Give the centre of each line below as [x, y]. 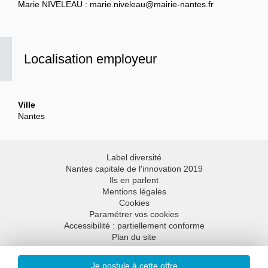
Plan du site [134, 237]
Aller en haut [128, 262]
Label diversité [134, 157]
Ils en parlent [134, 180]
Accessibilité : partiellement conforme [134, 226]
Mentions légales [134, 191]
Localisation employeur [90, 59]
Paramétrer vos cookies [134, 214]
